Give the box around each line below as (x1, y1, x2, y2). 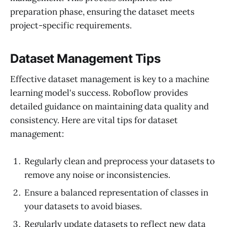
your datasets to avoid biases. (24, 201, 142, 212)
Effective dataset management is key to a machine (10, 73, 209, 85)
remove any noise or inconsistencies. (24, 169, 170, 181)
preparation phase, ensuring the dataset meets (10, 6, 195, 18)
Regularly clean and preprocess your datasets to (24, 156, 215, 167)
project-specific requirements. (10, 20, 132, 31)
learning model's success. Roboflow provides (10, 87, 188, 99)
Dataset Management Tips (10, 51, 161, 66)
